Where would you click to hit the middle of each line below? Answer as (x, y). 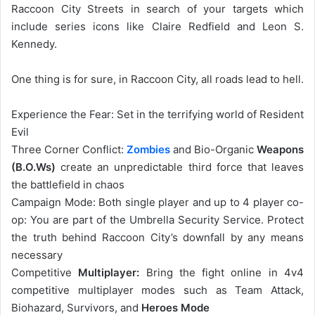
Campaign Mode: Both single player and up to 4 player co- (157, 202)
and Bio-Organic (213, 150)
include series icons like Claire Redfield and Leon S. (157, 27)
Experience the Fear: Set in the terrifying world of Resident (157, 115)
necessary (37, 255)
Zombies (148, 150)
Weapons (280, 150)
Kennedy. (34, 44)
